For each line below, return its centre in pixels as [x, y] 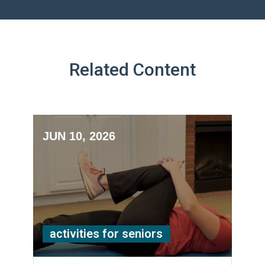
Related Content [132, 69]
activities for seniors [106, 233]
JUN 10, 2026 [79, 136]
